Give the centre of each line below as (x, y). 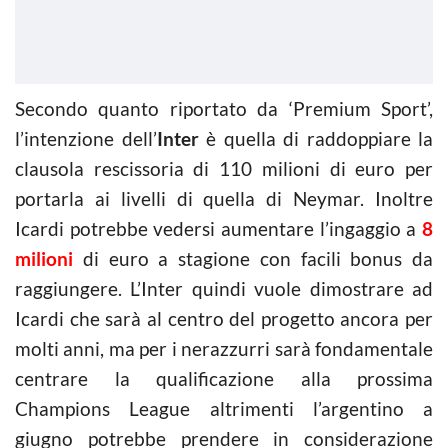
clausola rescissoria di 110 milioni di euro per (224, 168)
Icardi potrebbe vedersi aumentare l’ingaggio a (218, 228)
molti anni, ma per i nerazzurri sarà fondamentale (224, 348)
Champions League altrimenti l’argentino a (224, 408)
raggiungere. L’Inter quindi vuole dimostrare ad (224, 288)
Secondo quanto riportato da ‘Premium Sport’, (224, 108)
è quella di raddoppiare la (315, 138)
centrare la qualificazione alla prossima (224, 378)
